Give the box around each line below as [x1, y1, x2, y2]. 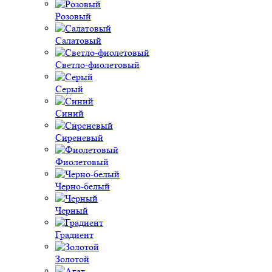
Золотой [55, 253, 89, 265]
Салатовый [55, 35, 101, 46]
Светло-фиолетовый [55, 59, 140, 70]
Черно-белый [55, 180, 110, 192]
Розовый [55, 10, 91, 22]
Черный [55, 205, 88, 216]
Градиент [55, 229, 93, 240]
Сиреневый [55, 132, 103, 143]
